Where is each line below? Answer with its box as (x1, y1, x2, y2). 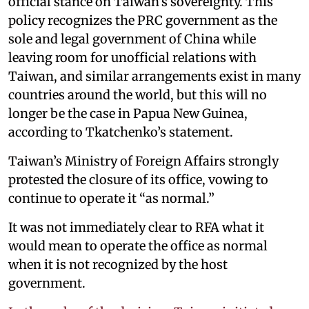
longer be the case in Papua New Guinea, (8, 105, 248, 121)
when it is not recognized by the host (8, 256, 228, 272)
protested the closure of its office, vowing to (8, 171, 268, 188)
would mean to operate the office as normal (8, 237, 268, 254)
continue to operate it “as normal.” (8, 190, 215, 206)
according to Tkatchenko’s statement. (8, 123, 233, 140)
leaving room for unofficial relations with (8, 49, 257, 66)
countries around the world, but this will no (8, 86, 267, 103)
